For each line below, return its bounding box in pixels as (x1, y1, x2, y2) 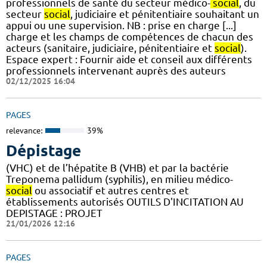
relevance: (6, 125, 42, 136)
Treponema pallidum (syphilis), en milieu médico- (6, 173, 233, 185)
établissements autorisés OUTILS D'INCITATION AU (6, 195, 244, 207)
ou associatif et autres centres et (32, 184, 189, 196)
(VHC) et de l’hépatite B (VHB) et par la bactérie (6, 162, 229, 173)
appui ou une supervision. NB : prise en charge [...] (6, 20, 237, 32)
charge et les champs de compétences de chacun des (6, 31, 253, 43)
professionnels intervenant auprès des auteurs (6, 65, 226, 77)
